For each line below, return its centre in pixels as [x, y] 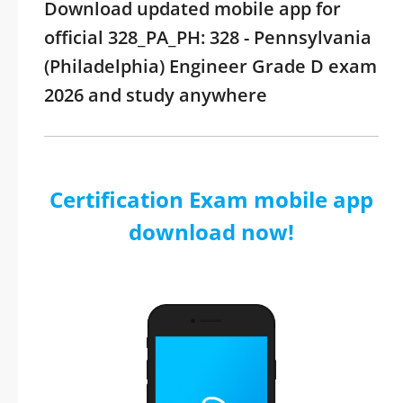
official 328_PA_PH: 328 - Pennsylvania [208, 37]
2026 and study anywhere [156, 95]
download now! [211, 232]
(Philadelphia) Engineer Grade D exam [210, 66]
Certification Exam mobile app [211, 199]
